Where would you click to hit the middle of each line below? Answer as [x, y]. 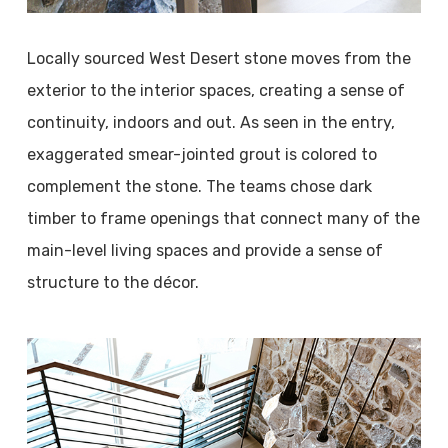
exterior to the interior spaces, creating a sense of [215, 90]
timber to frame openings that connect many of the [223, 218]
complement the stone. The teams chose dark [199, 186]
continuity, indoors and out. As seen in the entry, [210, 122]
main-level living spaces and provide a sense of [204, 250]
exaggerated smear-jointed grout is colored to [201, 154]
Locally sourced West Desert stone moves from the [218, 58]
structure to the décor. [112, 282]
